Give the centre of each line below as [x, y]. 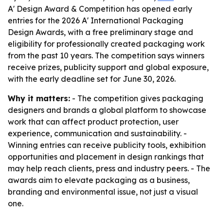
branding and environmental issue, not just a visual [103, 192]
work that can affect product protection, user [93, 122]
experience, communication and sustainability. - [97, 133]
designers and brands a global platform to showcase [107, 110]
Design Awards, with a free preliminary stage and [100, 32]
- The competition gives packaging [137, 98]
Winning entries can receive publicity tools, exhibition [107, 145]
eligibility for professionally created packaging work [106, 44]
